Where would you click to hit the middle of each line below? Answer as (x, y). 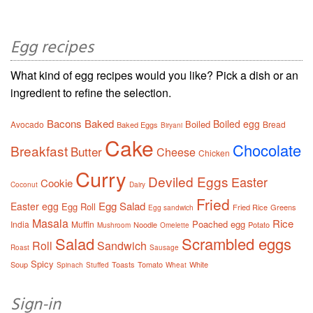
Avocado (27, 124)
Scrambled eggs (236, 244)
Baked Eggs (137, 125)
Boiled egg (236, 124)
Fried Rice (250, 207)
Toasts (123, 264)
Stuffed (97, 265)
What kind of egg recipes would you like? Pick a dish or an (154, 75)
